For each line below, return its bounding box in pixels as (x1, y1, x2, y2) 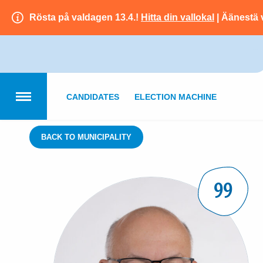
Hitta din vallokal (141, 12, 214, 22)
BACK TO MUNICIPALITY (41, 133, 131, 141)
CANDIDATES (66, 92, 119, 102)
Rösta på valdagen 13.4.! (29, 12, 141, 22)
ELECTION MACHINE (134, 92, 217, 102)
